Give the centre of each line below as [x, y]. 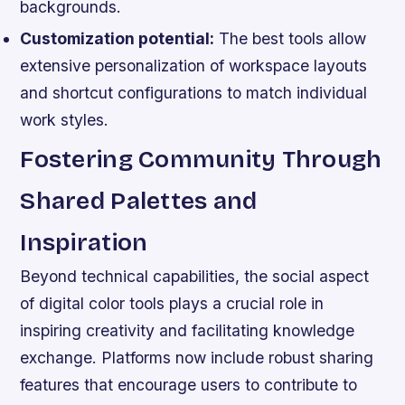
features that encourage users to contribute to [189, 385]
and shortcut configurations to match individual [194, 93]
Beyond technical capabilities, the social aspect [195, 277]
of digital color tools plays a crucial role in [172, 304]
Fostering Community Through [201, 160]
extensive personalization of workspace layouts [194, 66]
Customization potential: [118, 39]
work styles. [65, 120]
